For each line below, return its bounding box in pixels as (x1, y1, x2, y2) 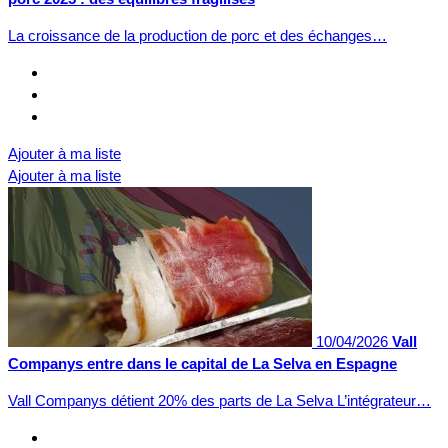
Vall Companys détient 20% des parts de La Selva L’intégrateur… (8, 391, 431, 409)
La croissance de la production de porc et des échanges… (8, 26, 387, 44)
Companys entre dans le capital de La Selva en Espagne (8, 354, 397, 372)
